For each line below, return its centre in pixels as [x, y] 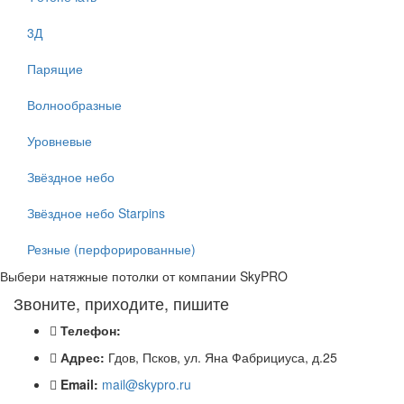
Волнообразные [74, 105]
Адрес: [83, 358]
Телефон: [91, 331]
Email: [79, 385]
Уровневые [60, 141]
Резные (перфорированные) [111, 249]
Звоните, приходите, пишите [121, 303]
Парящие [55, 69]
